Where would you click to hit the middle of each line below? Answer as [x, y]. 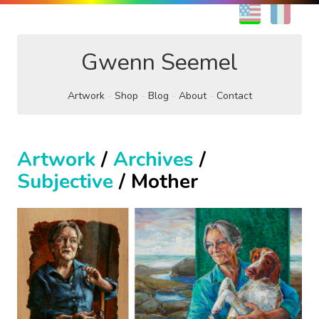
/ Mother [156, 182]
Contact [234, 96]
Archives [153, 159]
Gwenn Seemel [159, 62]
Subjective [65, 182]
